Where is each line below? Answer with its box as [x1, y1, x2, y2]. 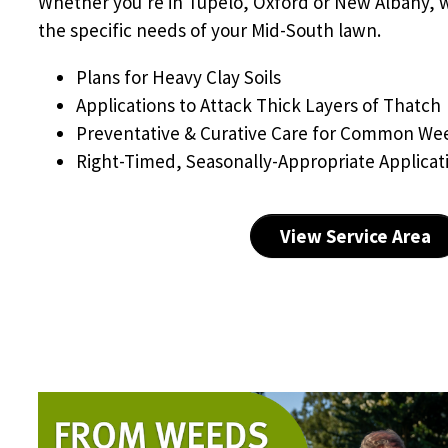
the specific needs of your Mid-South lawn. [38, 17, 381, 42]
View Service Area [279, 224, 431, 249]
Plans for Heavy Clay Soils [76, 64, 281, 89]
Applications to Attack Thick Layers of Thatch [76, 92, 441, 117]
